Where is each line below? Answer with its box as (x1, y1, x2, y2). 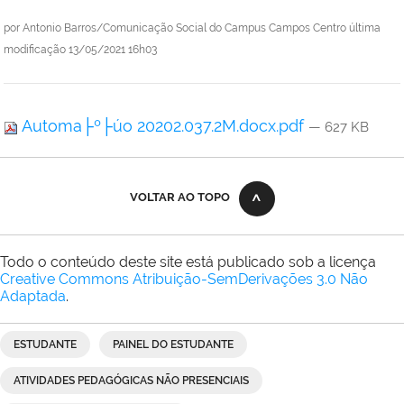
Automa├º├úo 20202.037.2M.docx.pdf (18, 116, 308, 136)
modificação (4, 43, 66, 57)
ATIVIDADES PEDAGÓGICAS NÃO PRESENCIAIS (14, 374, 249, 388)
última (349, 22, 381, 35)
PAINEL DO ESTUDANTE (113, 338, 234, 352)
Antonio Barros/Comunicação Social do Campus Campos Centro (23, 22, 346, 35)
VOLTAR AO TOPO (129, 190, 230, 205)
